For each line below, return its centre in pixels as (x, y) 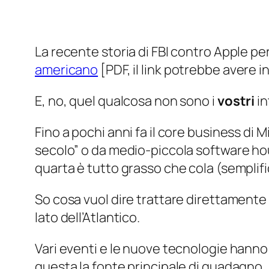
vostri (236, 101)
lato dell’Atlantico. (87, 218)
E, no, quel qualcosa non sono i (126, 101)
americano (67, 70)
